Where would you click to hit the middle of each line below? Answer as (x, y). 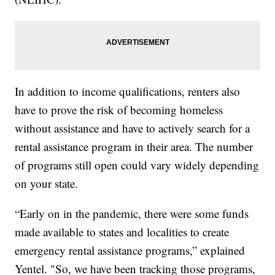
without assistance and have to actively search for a (133, 128)
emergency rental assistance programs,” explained (130, 250)
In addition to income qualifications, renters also (128, 91)
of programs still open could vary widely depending (137, 165)
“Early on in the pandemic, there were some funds (132, 214)
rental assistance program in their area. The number (134, 147)
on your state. (47, 184)
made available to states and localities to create (122, 232)
